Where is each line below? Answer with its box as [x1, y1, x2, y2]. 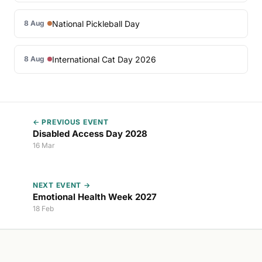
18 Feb [33, 204, 54, 213]
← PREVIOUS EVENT [33, 117, 109, 126]
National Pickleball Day [52, 18, 140, 29]
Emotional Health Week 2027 [33, 191, 157, 202]
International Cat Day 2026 [52, 54, 156, 64]
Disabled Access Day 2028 [33, 127, 147, 139]
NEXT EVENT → [33, 180, 91, 189]
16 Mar [33, 140, 55, 150]
